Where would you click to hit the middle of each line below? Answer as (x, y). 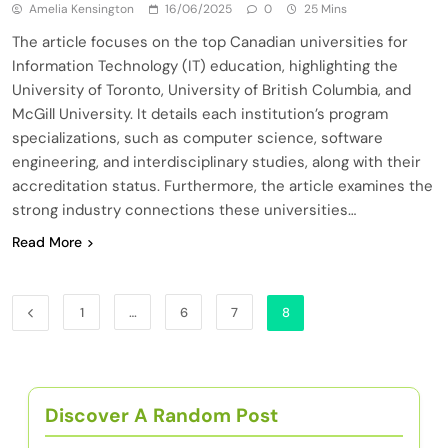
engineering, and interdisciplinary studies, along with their (216, 161)
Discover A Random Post (161, 415)
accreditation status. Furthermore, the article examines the (222, 185)
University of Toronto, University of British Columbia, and (211, 89)
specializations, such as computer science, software (197, 137)
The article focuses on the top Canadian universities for (210, 41)
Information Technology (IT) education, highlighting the (205, 65)
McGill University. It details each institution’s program (200, 113)
